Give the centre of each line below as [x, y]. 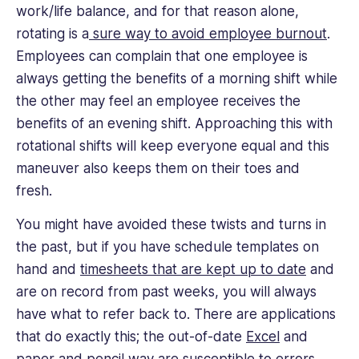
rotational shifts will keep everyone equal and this [173, 145]
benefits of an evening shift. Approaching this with [174, 123]
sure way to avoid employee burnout [208, 33]
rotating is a [52, 33]
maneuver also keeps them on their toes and [158, 168]
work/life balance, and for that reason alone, [157, 11]
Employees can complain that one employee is [162, 56]
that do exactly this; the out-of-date [131, 337]
